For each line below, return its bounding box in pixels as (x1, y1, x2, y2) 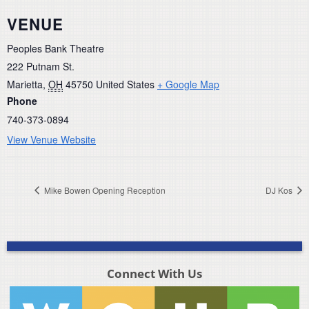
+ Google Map (157, 77, 219, 92)
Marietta (7, 77, 43, 92)
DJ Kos (266, 183, 295, 196)
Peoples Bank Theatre (7, 41, 104, 56)
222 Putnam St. (7, 59, 74, 74)
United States (96, 77, 154, 92)
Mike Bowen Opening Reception (42, 183, 166, 196)
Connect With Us (106, 265, 202, 281)
